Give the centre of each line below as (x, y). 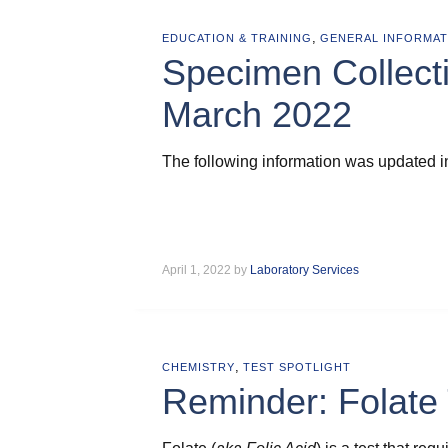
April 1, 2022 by (206, 270)
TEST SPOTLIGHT (297, 367)
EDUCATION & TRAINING (237, 38)
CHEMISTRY (198, 367)
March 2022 (257, 114)
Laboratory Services (304, 270)
